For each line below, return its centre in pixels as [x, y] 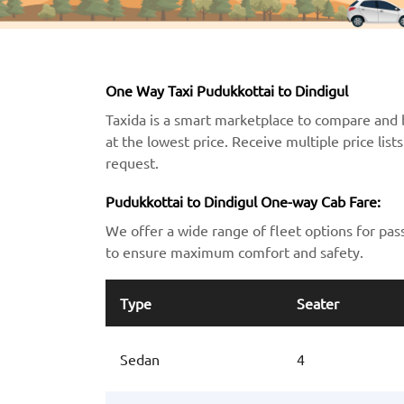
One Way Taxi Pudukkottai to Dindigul [227, 90]
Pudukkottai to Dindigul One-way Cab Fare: [243, 202]
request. [132, 162]
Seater [318, 303]
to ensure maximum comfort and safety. [234, 252]
